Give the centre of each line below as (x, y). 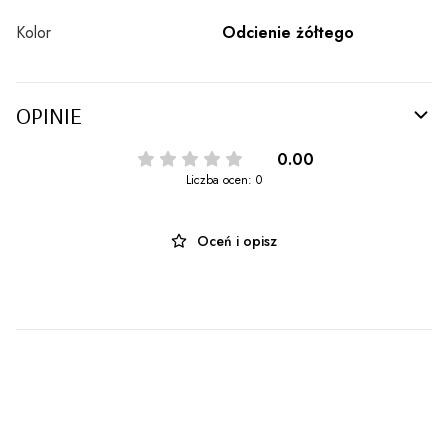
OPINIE (49, 114)
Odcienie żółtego (288, 32)
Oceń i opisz (237, 240)
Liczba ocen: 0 (224, 179)
